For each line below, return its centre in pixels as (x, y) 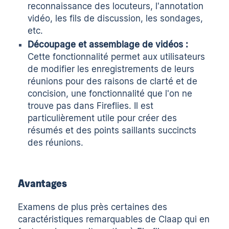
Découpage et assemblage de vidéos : (108, 44)
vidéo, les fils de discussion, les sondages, (116, 18)
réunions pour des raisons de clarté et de (113, 81)
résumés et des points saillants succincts (112, 130)
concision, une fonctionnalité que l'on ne (110, 93)
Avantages (42, 183)
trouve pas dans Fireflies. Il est (91, 106)
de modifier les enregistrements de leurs (111, 69)
